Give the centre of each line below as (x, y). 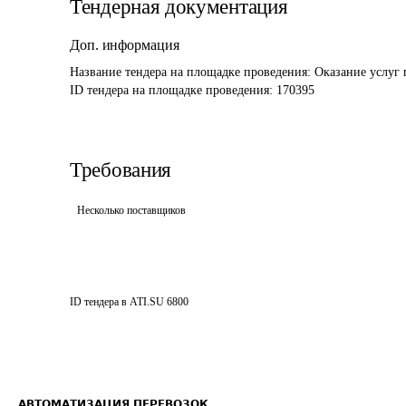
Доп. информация (125, 45)
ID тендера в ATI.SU (117, 302)
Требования (121, 170)
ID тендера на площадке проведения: (173, 90)
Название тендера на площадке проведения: (192, 72)
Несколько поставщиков (131, 210)
